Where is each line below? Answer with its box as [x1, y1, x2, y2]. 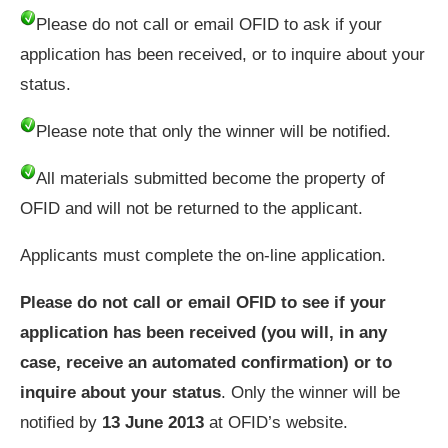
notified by [20, 412, 102, 432]
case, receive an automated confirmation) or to [20, 352, 392, 372]
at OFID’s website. [209, 412, 348, 432]
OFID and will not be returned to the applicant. [20, 198, 363, 218]
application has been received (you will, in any [20, 322, 387, 342]
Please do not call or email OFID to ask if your [36, 14, 382, 34]
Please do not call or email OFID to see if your [20, 292, 386, 312]
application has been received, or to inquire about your [20, 44, 425, 64]
